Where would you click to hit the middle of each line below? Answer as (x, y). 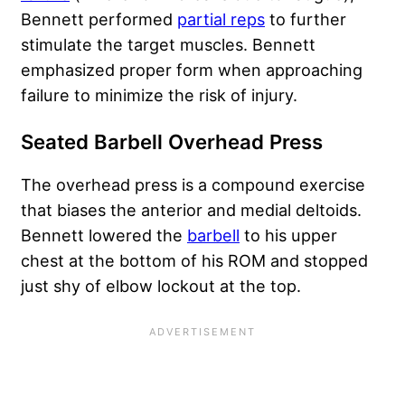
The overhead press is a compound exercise (193, 185)
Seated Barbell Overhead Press (172, 142)
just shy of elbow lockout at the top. (161, 286)
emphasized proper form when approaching (192, 70)
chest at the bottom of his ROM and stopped (194, 261)
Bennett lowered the (104, 235)
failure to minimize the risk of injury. (159, 95)
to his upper (288, 235)
